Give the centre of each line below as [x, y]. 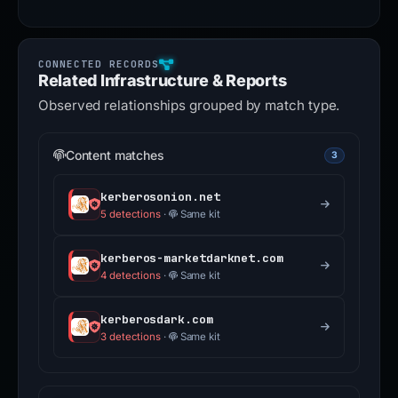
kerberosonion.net [160, 196]
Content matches [115, 155]
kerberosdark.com [157, 319]
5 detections [131, 214]
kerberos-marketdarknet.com [192, 258]
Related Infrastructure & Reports [163, 80]
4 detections [131, 275]
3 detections [131, 336]
